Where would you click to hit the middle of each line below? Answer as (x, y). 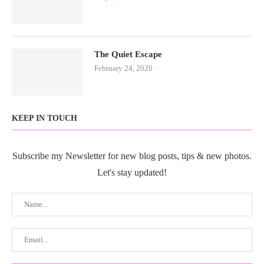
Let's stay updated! (132, 172)
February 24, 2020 (123, 68)
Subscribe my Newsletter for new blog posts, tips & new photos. (132, 156)
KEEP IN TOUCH (44, 118)
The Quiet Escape (128, 54)
